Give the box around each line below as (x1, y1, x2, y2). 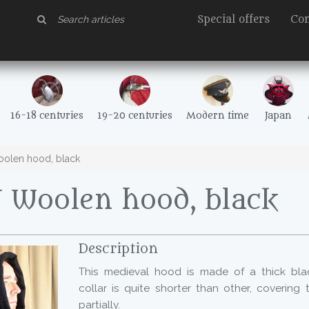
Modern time (186, 110, 249, 121)
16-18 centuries (10, 110, 83, 121)
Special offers (197, 14, 270, 26)
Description (79, 241, 158, 257)
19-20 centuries (97, 110, 172, 121)
